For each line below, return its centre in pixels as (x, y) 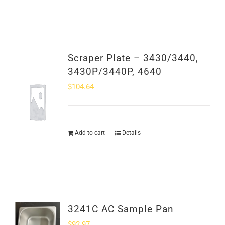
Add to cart (90, 133)
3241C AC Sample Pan (121, 209)
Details (131, 133)
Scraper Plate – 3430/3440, (133, 58)
